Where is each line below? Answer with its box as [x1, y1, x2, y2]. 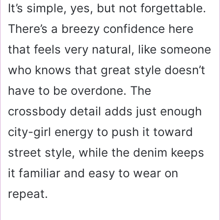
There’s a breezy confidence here [8, 22, 193, 36]
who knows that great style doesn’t [8, 63, 205, 78]
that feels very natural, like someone [8, 42, 211, 57]
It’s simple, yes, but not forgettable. [8, 1, 206, 16]
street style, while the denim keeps [8, 145, 204, 160]
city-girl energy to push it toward [8, 125, 193, 139]
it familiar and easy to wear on [8, 166, 178, 181]
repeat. [8, 187, 48, 201]
